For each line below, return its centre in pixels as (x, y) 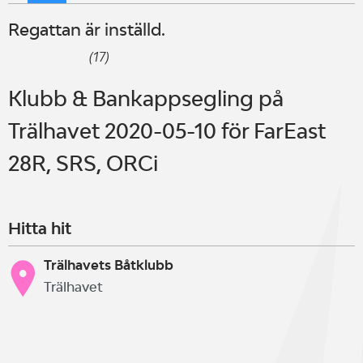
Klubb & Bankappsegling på (146, 98)
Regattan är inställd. (178, 30)
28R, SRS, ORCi (83, 163)
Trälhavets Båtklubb (109, 265)
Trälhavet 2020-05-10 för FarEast (167, 130)
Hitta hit (40, 228)
